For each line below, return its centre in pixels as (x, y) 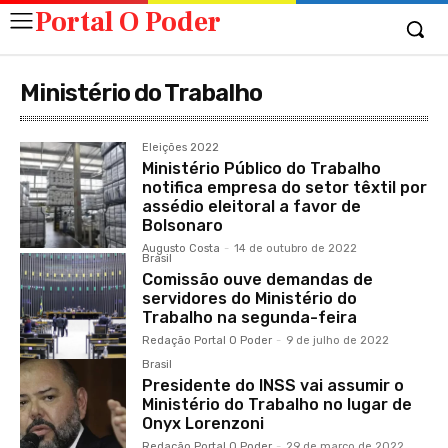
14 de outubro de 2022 (296, 248)
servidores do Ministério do (250, 298)
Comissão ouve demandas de (258, 279)
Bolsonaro (183, 225)
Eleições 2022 (181, 147)
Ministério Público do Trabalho (262, 168)
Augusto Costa (181, 248)
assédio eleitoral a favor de (252, 206)
